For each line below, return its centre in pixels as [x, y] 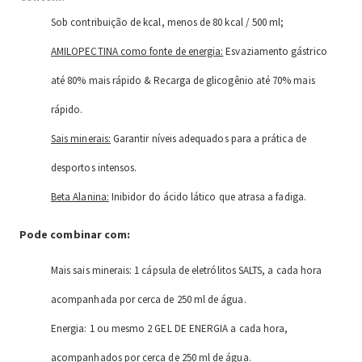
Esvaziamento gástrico [275, 52]
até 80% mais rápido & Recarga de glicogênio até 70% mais [183, 81]
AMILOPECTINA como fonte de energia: [137, 52]
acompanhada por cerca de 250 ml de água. [149, 299]
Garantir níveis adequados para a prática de [208, 139]
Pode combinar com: [75, 235]
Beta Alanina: [80, 197]
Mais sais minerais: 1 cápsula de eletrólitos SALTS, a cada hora [187, 270]
